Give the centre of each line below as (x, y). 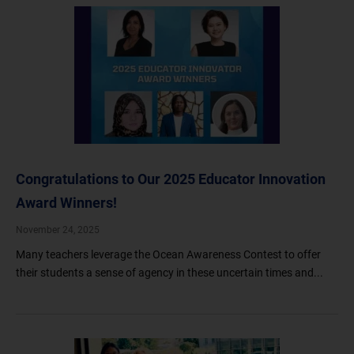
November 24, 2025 (58, 230)
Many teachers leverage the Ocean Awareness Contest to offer (168, 254)
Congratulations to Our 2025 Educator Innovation (171, 179)
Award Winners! (66, 203)
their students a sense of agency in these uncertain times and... (169, 273)
